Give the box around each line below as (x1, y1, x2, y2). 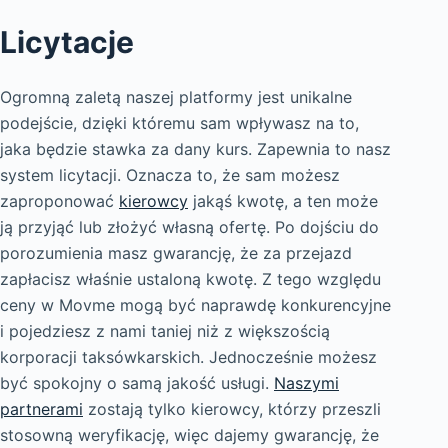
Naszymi (274, 373, 339, 393)
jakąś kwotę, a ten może (188, 191, 378, 211)
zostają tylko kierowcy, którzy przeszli (83, 399, 381, 419)
